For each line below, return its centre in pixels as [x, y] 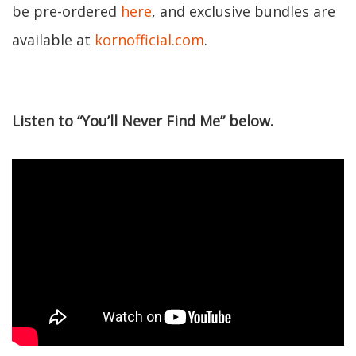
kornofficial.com [149, 40]
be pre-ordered [66, 11]
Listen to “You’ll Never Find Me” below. [143, 121]
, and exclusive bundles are [244, 11]
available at [53, 40]
